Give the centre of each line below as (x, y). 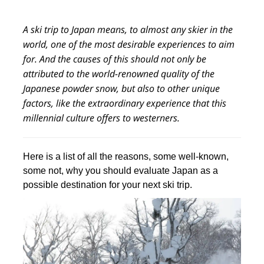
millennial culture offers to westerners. (102, 118)
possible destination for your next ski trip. (108, 185)
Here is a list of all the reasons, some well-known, (126, 156)
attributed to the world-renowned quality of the (119, 74)
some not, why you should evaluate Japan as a (121, 171)
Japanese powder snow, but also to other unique (122, 88)
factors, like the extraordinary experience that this (125, 103)
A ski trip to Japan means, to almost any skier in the (128, 29)
